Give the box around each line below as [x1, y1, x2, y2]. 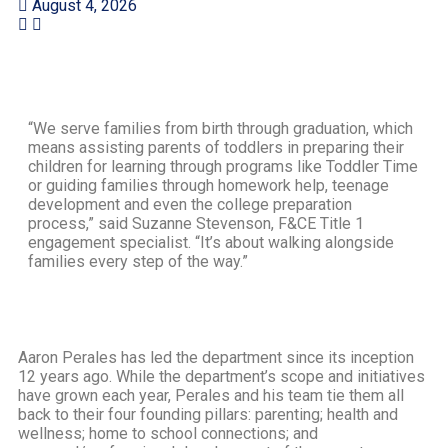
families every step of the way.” [28, 251, 248, 271]
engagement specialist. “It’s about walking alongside [28, 232, 394, 252]
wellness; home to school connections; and [18, 423, 318, 443]
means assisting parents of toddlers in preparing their [28, 137, 404, 157]
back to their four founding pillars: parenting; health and [18, 404, 398, 424]
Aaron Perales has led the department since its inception [18, 347, 414, 367]
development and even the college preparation [28, 194, 352, 214]
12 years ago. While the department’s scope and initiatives [18, 366, 425, 386]
